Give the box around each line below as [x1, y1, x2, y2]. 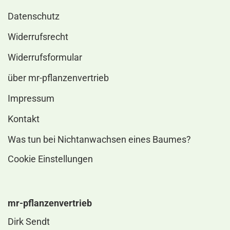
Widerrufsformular [8, 52, 82, 63]
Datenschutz [8, 11, 60, 22]
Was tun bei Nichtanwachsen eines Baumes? [8, 134, 191, 145]
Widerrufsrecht [8, 31, 68, 42]
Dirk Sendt [8, 216, 50, 227]
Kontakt [8, 113, 40, 124]
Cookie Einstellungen [8, 154, 93, 164]
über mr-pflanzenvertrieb [8, 72, 109, 83]
